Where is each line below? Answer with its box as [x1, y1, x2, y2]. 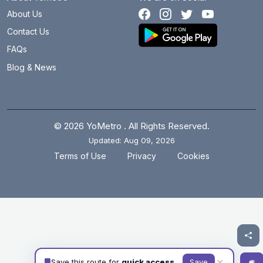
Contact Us [7, 26, 49, 37]
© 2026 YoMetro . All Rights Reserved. [53, 120, 210, 131]
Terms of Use [53, 151, 106, 161]
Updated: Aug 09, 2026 [88, 135, 175, 145]
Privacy [127, 151, 156, 161]
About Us [7, 8, 42, 19]
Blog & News [7, 62, 56, 72]
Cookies [177, 151, 210, 161]
